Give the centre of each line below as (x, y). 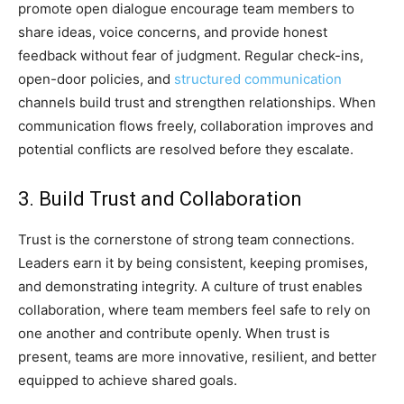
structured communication (258, 79)
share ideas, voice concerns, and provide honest (173, 32)
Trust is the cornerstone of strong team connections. (186, 240)
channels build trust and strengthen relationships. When (197, 103)
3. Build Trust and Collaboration (160, 199)
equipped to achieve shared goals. (128, 381)
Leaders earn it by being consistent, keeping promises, (193, 263)
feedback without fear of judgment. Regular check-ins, (191, 56)
